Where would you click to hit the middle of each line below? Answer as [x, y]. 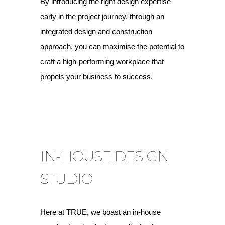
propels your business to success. [96, 77]
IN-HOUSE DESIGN [104, 156]
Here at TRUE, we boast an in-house [100, 212]
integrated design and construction [96, 31]
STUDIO [66, 179]
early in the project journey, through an [102, 16]
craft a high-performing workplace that [102, 62]
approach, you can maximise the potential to [112, 46]
